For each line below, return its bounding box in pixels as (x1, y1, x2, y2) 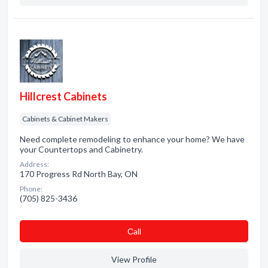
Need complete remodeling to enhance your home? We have (20, 134, 245, 144)
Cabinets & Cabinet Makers (22, 114, 108, 123)
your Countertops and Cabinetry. (20, 144, 143, 154)
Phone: (20, 184, 42, 193)
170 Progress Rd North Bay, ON (20, 169, 138, 179)
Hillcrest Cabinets (20, 90, 107, 103)
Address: (20, 160, 49, 169)
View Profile (111, 254, 157, 264)
